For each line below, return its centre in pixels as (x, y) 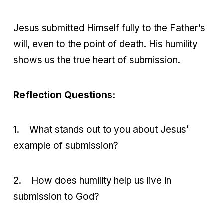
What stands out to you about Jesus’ (109, 130)
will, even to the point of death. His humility (106, 44)
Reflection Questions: (64, 95)
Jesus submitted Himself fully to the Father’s (109, 28)
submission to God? (56, 197)
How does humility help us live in (101, 181)
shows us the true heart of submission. (97, 60)
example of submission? (66, 146)
